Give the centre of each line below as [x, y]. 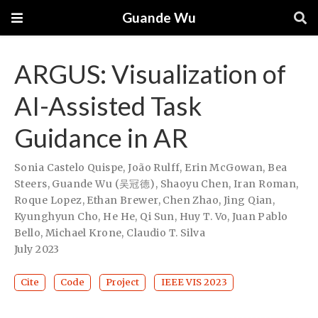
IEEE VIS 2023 [194, 283]
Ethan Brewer [122, 201]
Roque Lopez [48, 201]
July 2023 [37, 250]
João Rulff [154, 168]
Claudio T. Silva [166, 233]
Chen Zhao [191, 201]
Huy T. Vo [203, 217]
